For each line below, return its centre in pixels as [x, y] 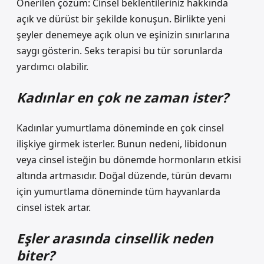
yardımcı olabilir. [52, 67]
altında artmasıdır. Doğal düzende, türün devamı [124, 176]
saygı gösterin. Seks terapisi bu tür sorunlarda [120, 51]
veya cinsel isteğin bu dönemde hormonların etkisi [129, 160]
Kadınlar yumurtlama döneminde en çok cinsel [120, 128]
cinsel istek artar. [54, 207]
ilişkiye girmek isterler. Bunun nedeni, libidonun [122, 144]
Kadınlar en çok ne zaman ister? [123, 98]
